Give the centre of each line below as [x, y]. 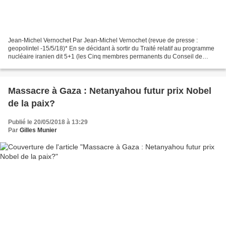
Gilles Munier [38, 130]
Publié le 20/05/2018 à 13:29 [48, 122]
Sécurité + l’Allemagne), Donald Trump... [64, 65]
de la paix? [32, 104]
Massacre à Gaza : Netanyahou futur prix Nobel [110, 91]
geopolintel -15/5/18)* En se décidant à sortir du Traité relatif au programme [111, 49]
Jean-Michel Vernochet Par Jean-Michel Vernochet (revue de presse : [103, 41]
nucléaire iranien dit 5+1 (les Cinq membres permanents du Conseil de [105, 57]
